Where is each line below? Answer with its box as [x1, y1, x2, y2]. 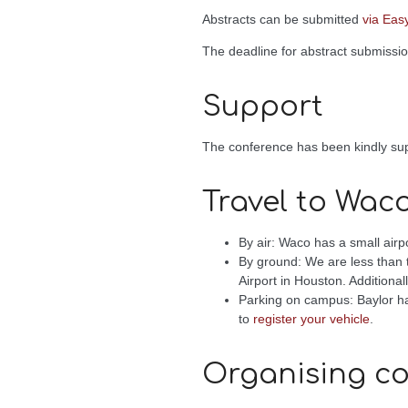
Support [202, 91, 323, 123]
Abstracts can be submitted [202, 12, 362, 27]
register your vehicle [253, 311, 370, 327]
